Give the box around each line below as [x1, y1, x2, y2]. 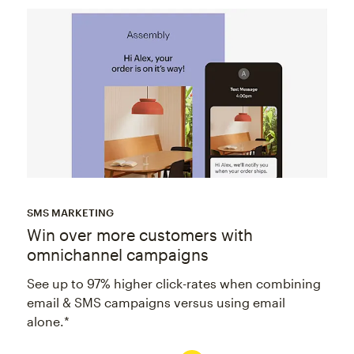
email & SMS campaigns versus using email [26, 294, 285, 310]
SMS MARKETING [26, 205, 114, 219]
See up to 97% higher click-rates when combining [26, 275, 321, 291]
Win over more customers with [26, 224, 253, 244]
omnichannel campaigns [26, 244, 209, 264]
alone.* [26, 313, 70, 329]
